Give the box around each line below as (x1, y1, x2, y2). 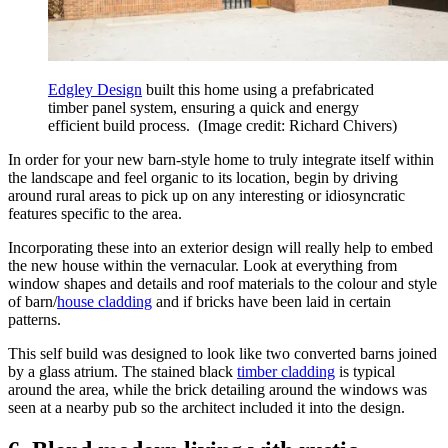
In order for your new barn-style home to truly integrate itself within (8, 151, 434, 169)
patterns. (8, 311, 65, 329)
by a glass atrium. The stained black (8, 363, 237, 381)
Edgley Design (48, 81, 142, 99)
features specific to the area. (8, 205, 186, 223)
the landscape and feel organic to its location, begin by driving (8, 169, 398, 187)
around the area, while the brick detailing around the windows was (8, 381, 427, 399)
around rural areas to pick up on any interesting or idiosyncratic (8, 187, 405, 205)
